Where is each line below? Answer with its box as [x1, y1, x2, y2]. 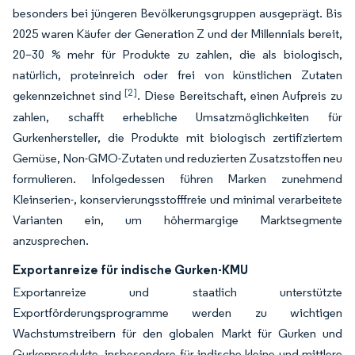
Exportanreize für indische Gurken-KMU [13, 261, 248, 277]
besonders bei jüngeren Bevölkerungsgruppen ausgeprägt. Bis [13, 6, 342, 21]
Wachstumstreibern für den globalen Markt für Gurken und [13, 326, 342, 341]
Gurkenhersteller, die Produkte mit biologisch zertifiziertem [13, 130, 342, 145]
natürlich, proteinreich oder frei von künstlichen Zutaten [13, 67, 342, 82]
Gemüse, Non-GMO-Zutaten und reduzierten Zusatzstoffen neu [13, 151, 342, 166]
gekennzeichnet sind [13, 88, 125, 103]
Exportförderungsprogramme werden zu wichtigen [13, 305, 342, 320]
